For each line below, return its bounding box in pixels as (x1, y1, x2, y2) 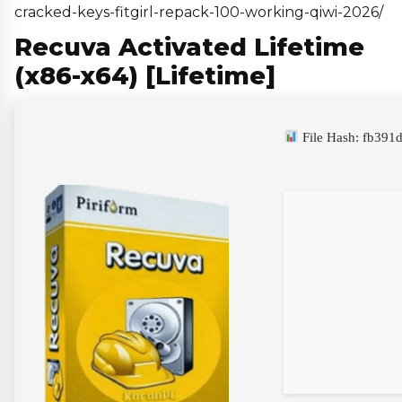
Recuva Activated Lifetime (14, 31, 364, 62)
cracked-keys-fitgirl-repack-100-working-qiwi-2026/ (14, 4, 383, 22)
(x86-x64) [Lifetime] (14, 60, 275, 91)
